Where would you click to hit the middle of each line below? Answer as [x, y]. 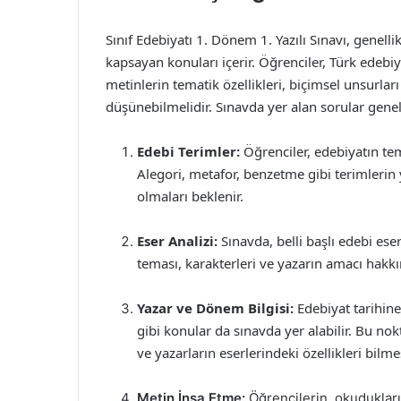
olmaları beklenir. [190, 196]
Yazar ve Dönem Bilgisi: [215, 308]
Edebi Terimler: [188, 151]
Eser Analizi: [177, 241]
